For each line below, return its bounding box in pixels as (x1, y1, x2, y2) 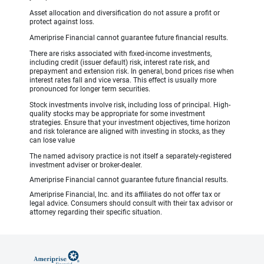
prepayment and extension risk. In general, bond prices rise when (29, 67, 234, 76)
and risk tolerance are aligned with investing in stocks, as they (29, 127, 225, 136)
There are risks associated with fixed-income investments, (29, 49, 212, 58)
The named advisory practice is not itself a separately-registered (29, 152, 232, 161)
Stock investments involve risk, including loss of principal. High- (29, 101, 230, 110)
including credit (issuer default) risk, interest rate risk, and (29, 58, 210, 67)
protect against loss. (29, 18, 94, 27)
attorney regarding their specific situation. (29, 208, 162, 217)
